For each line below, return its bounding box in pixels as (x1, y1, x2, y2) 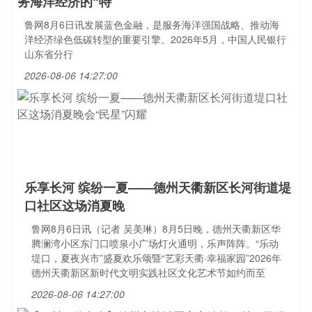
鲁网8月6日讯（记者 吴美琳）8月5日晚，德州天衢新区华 (31, 221, 281, 235)
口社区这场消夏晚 (24, 196, 125, 214)
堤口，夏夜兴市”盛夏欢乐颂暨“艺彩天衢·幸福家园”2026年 (31, 251, 281, 265)
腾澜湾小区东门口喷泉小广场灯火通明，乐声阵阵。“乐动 (31, 236, 279, 250)
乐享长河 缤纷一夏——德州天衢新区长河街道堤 (24, 178, 291, 196)
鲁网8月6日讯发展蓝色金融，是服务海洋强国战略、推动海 (24, 17, 279, 31)
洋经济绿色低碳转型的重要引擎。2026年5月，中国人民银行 (24, 32, 286, 46)
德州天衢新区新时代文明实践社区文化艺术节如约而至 (31, 265, 265, 279)
